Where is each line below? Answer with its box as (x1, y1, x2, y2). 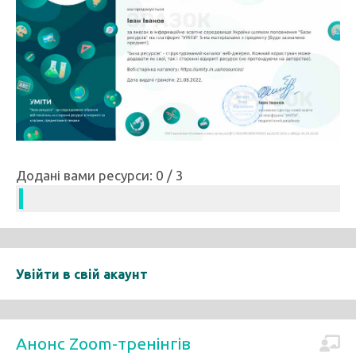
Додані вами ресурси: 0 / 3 (16, 167, 184, 183)
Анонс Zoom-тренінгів (16, 333, 191, 353)
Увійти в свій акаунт (16, 266, 148, 281)
